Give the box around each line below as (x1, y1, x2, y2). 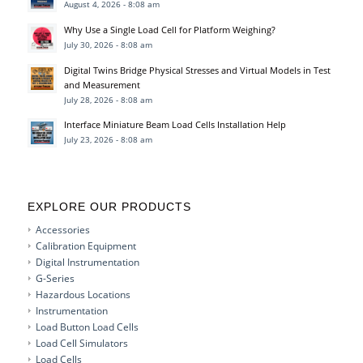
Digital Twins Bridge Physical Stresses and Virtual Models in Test (63, 64, 331, 76)
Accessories (35, 223, 90, 237)
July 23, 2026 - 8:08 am (63, 134, 152, 145)
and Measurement (63, 79, 140, 91)
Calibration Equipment (35, 239, 136, 253)
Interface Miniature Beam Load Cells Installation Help (63, 118, 286, 130)
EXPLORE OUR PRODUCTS (27, 200, 191, 213)
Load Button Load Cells (35, 320, 139, 334)
